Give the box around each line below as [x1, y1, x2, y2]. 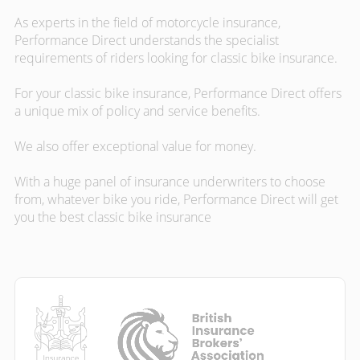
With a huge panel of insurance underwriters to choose [14, 173, 325, 190]
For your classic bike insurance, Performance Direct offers [14, 84, 342, 102]
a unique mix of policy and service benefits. [14, 102, 260, 120]
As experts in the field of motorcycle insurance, [14, 14, 280, 31]
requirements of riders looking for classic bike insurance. [14, 49, 337, 67]
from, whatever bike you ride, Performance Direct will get [14, 190, 338, 208]
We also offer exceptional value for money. [14, 137, 256, 155]
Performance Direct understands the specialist [14, 31, 279, 49]
